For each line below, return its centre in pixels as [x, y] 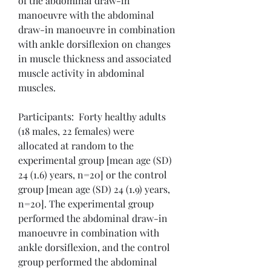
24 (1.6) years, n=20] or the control [93, 175]
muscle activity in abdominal [81, 73]
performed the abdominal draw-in [93, 218]
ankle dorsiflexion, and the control [94, 247]
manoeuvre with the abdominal [86, 15]
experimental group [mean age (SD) [95, 160]
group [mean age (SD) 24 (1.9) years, [94, 189]
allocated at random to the [76, 146]
